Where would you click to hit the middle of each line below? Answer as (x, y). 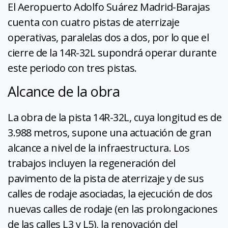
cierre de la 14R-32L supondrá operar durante (112, 52)
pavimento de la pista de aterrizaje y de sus (106, 178)
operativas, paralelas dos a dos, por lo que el (108, 37)
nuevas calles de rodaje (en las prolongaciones (112, 209)
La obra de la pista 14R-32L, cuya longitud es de (115, 117)
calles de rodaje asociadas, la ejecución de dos (110, 193)
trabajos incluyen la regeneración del (92, 163)
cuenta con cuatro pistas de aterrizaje (93, 22)
